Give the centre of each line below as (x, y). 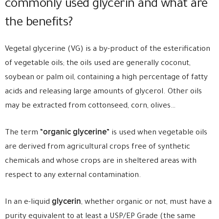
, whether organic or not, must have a (146, 203)
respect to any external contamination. (73, 176)
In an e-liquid (28, 203)
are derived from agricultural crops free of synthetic (98, 147)
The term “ (24, 133)
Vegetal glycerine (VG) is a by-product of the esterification (108, 50)
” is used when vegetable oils (157, 133)
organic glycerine (75, 132)
